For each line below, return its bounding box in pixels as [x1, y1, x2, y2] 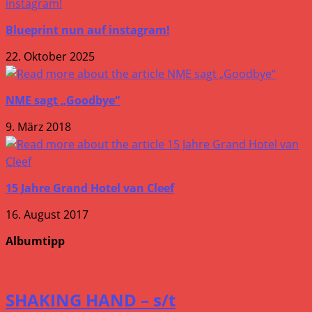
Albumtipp [6, 233, 65, 249]
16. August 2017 [6, 206, 88, 222]
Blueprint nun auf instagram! [6, 22, 170, 38]
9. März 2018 [6, 118, 71, 134]
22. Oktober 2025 [6, 48, 95, 64]
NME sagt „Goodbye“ [6, 92, 120, 108]
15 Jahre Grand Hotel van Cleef [6, 180, 174, 196]
